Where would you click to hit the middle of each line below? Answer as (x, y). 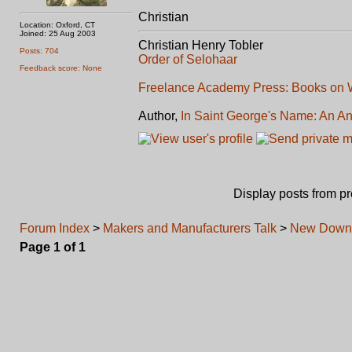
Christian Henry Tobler (201, 45)
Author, (159, 116)
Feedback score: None (61, 68)
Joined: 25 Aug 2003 (58, 33)
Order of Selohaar (188, 59)
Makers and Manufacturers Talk (190, 228)
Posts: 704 (39, 51)
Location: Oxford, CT (57, 25)
